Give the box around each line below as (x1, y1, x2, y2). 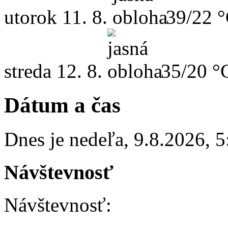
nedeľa (69, 128, 124, 150)
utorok (4, 6, 57, 28)
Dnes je (4, 128, 69, 150)
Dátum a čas (4, 93, 121, 118)
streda (4, 60, 51, 82)
